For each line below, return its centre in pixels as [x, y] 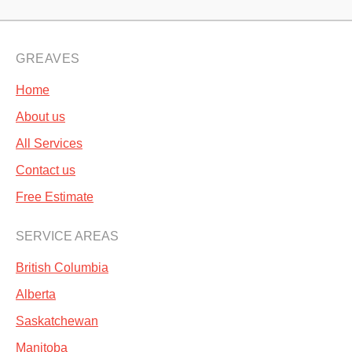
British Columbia [62, 268]
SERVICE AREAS [67, 236]
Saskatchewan [57, 321]
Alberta [36, 294]
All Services [49, 143]
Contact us [46, 170]
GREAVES [48, 59]
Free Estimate [55, 197]
